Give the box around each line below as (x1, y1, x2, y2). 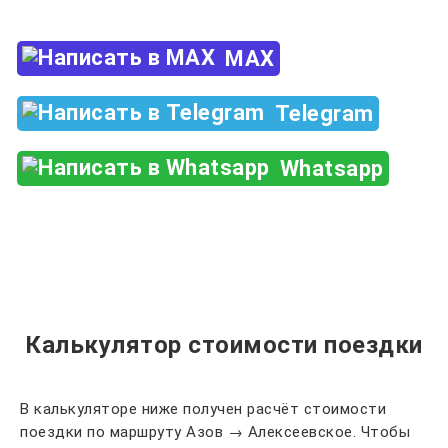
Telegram (274, 101, 374, 126)
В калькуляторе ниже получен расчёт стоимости (20, 400, 386, 418)
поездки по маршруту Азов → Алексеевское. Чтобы (20, 423, 410, 441)
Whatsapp (279, 156, 384, 181)
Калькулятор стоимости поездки (25, 331, 423, 359)
